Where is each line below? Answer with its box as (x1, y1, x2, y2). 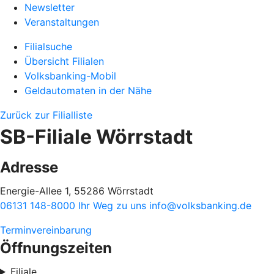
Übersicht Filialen (24, 55, 104, 67)
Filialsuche (24, 40, 72, 53)
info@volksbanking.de (149, 199, 251, 212)
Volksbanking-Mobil (24, 70, 116, 82)
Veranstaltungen (24, 16, 99, 28)
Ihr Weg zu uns (78, 199, 149, 212)
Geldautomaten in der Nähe (24, 84, 152, 97)
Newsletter (24, 1, 75, 13)
